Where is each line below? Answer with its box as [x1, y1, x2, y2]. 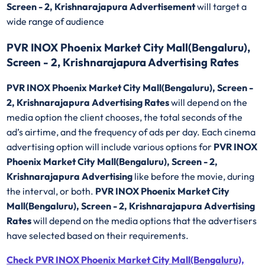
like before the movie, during [134, 170, 255, 183]
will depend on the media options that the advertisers [33, 215, 257, 227]
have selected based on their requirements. [7, 230, 191, 242]
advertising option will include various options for [7, 141, 214, 153]
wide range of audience [7, 15, 106, 27]
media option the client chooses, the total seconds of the [7, 111, 243, 124]
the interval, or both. [7, 185, 96, 198]
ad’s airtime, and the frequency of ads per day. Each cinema [7, 126, 256, 138]
